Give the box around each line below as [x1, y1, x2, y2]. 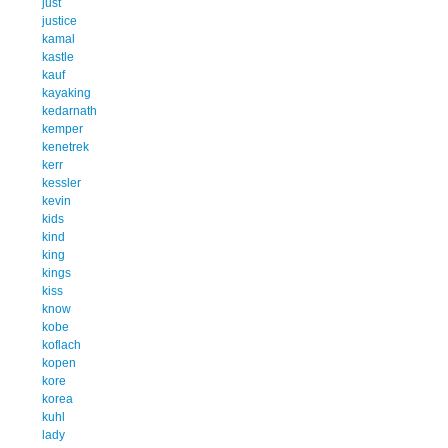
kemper [42, 121, 83, 136]
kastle [42, 49, 74, 64]
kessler [42, 175, 81, 190]
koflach [42, 337, 81, 352]
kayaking [42, 85, 91, 100]
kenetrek [42, 139, 89, 154]
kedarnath [42, 103, 97, 118]
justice [42, 13, 77, 28]
